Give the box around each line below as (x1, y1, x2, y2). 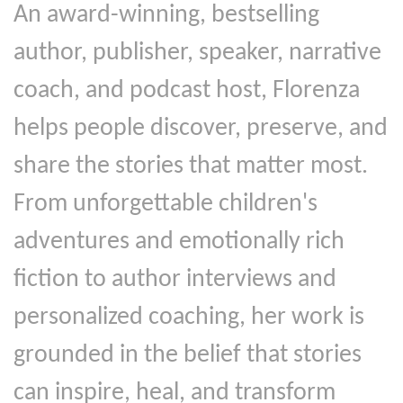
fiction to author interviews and (13, 266, 336, 292)
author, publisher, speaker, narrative (13, 40, 381, 66)
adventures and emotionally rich (13, 228, 345, 255)
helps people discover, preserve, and (13, 115, 388, 141)
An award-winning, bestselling (13, 2, 319, 28)
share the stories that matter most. (13, 153, 368, 179)
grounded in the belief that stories (13, 342, 362, 368)
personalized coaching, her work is (13, 304, 364, 330)
